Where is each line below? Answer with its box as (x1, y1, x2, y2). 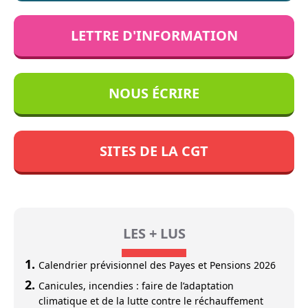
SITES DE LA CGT (100, 142, 208, 160)
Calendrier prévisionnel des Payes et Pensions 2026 (38, 258, 276, 272)
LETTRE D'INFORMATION (70, 26, 238, 45)
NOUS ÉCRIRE (109, 84, 199, 102)
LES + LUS (122, 224, 186, 243)
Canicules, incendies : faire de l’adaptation (38, 279, 234, 292)
